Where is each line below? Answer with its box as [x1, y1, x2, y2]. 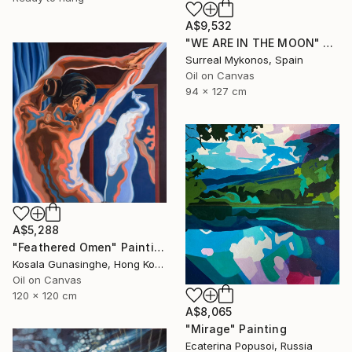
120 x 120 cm [13, 288, 77, 302]
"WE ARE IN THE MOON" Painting [323, 35, 334, 49]
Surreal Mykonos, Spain [185, 53, 303, 66]
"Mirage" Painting [185, 321, 287, 335]
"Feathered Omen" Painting [153, 240, 164, 254]
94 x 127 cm [185, 84, 247, 97]
